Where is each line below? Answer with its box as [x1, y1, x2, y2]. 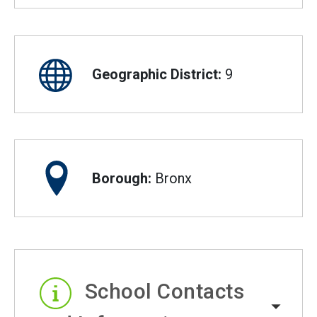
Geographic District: [92, 65, 221, 83]
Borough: [92, 170, 151, 188]
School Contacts [84, 279, 244, 304]
